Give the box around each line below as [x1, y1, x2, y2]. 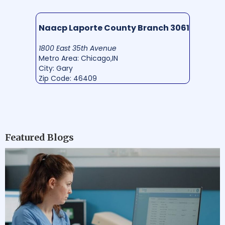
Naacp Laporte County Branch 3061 [38, 22, 189, 34]
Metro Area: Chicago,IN [38, 53, 118, 63]
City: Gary [38, 63, 73, 73]
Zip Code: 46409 [38, 73, 97, 83]
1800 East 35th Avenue [38, 43, 117, 53]
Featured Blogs [5, 131, 74, 143]
